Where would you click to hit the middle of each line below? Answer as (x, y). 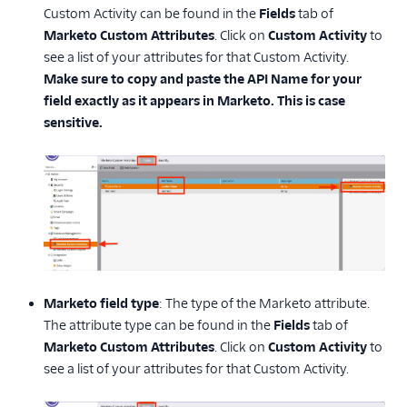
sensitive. (73, 123)
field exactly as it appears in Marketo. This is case (194, 101)
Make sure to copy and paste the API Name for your (203, 79)
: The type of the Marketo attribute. (264, 304)
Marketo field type (101, 304)
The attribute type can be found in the (159, 326)
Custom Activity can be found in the (151, 14)
